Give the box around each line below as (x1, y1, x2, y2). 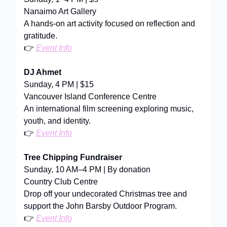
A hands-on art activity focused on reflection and (24, 19, 195, 28)
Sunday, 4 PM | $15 (24, 80, 94, 89)
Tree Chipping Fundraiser (24, 153, 122, 162)
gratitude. (24, 31, 57, 40)
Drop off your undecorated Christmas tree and (24, 189, 187, 198)
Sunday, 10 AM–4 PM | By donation (24, 165, 150, 174)
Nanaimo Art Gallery (24, 7, 96, 16)
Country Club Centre (24, 177, 98, 186)
